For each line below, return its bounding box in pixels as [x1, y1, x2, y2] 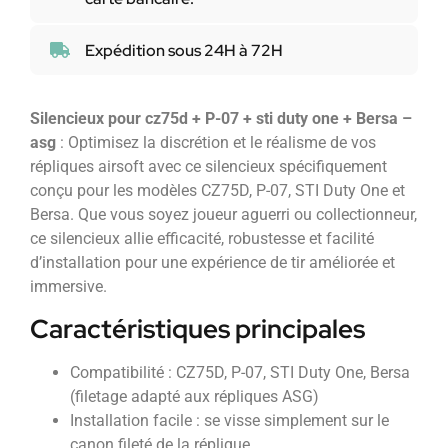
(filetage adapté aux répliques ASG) [70, 386, 319, 406]
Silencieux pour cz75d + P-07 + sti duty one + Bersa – [30, 109, 412, 129]
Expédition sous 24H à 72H [85, 39, 283, 61]
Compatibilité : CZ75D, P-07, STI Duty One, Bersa [70, 362, 410, 382]
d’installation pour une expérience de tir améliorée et [30, 253, 395, 273]
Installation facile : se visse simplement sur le [70, 410, 389, 430]
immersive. [30, 277, 107, 297]
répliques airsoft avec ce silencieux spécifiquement [30, 157, 387, 177]
